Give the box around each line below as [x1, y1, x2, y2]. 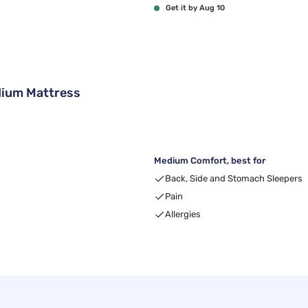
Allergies [165, 209, 201, 219]
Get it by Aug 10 [166, 3, 225, 12]
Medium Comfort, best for [154, 155, 265, 166]
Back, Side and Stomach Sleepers [165, 173, 302, 184]
